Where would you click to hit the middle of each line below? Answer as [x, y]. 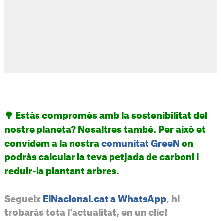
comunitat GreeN [140, 143]
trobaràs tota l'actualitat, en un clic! [86, 212]
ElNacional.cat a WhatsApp [104, 199]
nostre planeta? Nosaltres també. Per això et [105, 129]
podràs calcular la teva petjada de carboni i [101, 157]
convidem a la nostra [53, 143]
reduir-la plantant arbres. [62, 171]
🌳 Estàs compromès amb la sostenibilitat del [106, 116]
